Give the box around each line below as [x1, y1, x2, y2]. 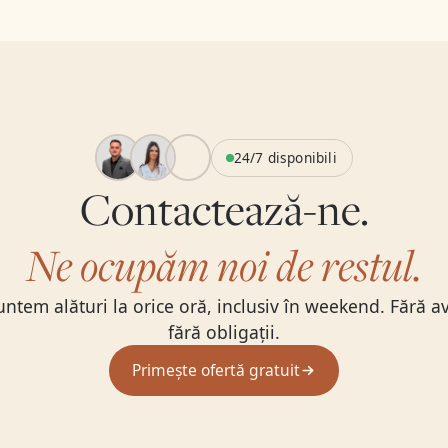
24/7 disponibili [233, 147, 337, 167]
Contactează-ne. [79, 180, 369, 239]
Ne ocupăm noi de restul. [26, 235, 422, 295]
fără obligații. [168, 320, 280, 345]
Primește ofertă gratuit [132, 358, 301, 381]
